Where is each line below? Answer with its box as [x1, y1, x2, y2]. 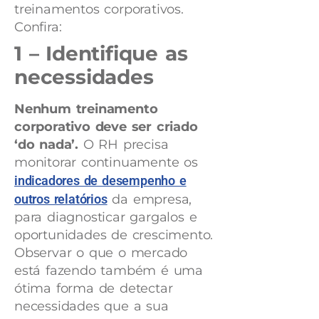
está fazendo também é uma [14, 263, 204, 279]
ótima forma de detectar [14, 281, 173, 297]
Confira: [14, 19, 62, 36]
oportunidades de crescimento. [14, 227, 214, 244]
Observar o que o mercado [14, 245, 188, 261]
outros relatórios [14, 192, 108, 207]
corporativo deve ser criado [14, 119, 198, 135]
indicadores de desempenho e [14, 173, 187, 189]
